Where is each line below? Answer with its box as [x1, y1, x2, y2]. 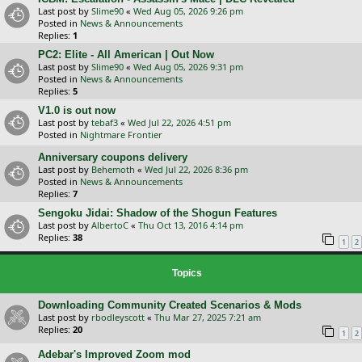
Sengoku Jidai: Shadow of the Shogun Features [38, 207, 277, 219]
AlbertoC [91, 219, 128, 231]
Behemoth [91, 163, 135, 175]
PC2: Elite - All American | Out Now [38, 48, 214, 61]
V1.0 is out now [38, 104, 116, 116]
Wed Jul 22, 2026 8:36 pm [145, 163, 248, 175]
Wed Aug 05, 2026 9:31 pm [133, 61, 243, 73]
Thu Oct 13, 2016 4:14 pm [138, 219, 243, 231]
